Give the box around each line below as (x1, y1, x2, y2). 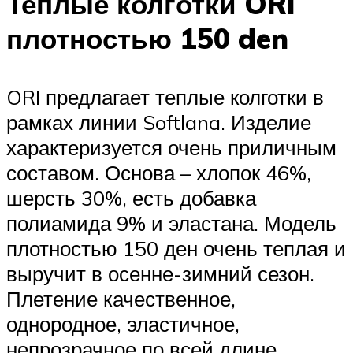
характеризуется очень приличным (6, 134, 336, 160)
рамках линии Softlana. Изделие (6, 109, 311, 135)
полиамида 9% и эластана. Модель (6, 210, 336, 236)
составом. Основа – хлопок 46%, (6, 159, 311, 185)
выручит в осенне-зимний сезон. (6, 260, 314, 286)
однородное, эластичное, (6, 310, 240, 336)
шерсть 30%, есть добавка (6, 184, 256, 210)
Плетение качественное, (6, 285, 236, 311)
